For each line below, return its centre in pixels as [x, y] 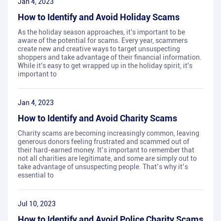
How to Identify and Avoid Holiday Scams [99, 17]
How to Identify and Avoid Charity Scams [97, 118]
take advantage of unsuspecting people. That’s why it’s [103, 167]
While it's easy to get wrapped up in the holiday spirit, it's [105, 66]
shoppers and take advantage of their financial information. [110, 57]
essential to [36, 175]
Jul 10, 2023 [37, 204]
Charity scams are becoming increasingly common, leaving [109, 133]
